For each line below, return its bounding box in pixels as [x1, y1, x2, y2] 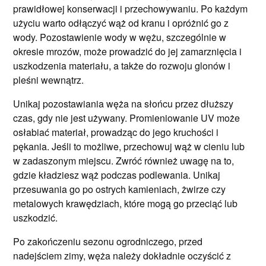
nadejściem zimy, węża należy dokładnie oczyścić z [13, 249, 232, 262]
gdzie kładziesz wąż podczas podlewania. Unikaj [13, 168, 221, 182]
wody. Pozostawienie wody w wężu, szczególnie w [13, 30, 227, 44]
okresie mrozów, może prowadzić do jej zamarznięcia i [13, 45, 242, 58]
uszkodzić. [13, 211, 58, 224]
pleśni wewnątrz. [13, 73, 84, 87]
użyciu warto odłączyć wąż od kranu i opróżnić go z [13, 16, 229, 30]
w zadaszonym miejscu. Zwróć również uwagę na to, [13, 154, 235, 167]
